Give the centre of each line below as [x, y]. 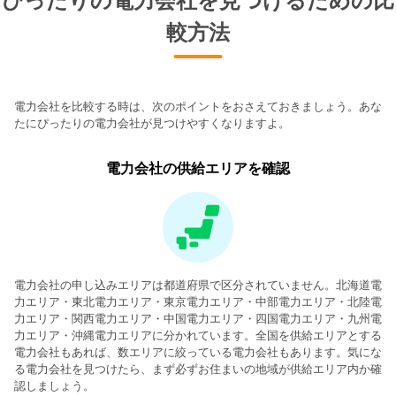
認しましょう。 [54, 385]
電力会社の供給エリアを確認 [198, 168]
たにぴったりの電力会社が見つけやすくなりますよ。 [152, 123]
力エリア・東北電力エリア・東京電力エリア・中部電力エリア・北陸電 [198, 301]
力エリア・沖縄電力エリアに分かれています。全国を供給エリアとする [198, 335]
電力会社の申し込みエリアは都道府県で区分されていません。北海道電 [198, 285]
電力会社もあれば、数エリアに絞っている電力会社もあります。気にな [198, 352]
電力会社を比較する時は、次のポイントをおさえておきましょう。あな [198, 106]
